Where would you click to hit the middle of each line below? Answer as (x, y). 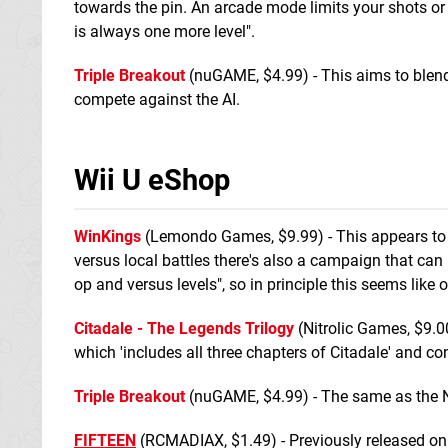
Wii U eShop (152, 179)
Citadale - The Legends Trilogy (184, 328)
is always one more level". (164, 31)
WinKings (107, 236)
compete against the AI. (157, 99)
